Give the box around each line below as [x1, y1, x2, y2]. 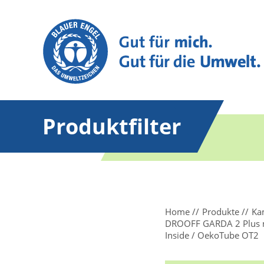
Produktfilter [42, 112, 181, 141]
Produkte [202, 206, 239, 217]
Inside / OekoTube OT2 [165, 229, 259, 241]
